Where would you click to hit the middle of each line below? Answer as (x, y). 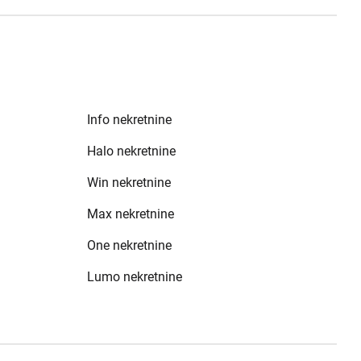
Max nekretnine (131, 214)
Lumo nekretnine (135, 277)
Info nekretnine (130, 120)
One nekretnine (130, 245)
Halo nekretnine (132, 151)
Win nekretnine (129, 183)
